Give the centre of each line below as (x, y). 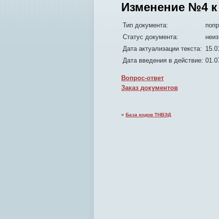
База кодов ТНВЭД (148, 115)
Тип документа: (145, 25)
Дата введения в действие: (163, 60)
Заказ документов (150, 88)
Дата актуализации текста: (162, 49)
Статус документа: (151, 37)
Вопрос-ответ (142, 78)
